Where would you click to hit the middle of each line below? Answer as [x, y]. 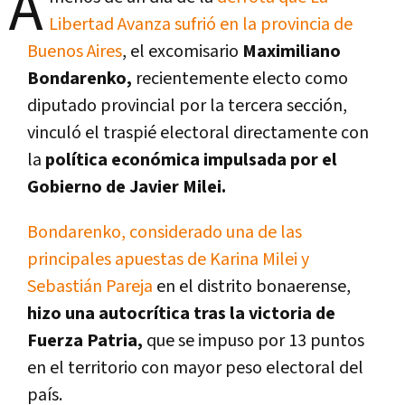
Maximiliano [292, 51]
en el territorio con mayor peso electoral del [195, 367]
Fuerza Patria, [85, 340]
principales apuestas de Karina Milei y [168, 259]
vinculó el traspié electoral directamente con [198, 132]
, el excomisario [182, 51]
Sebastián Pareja [90, 286]
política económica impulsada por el [191, 160]
